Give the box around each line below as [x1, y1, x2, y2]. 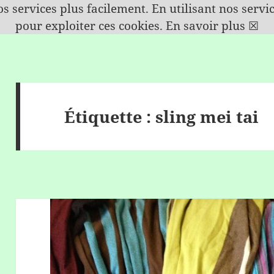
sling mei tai [155, 105, 259, 128]
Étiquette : [64, 105, 156, 128]
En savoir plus [166, 18, 245, 34]
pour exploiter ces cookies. [15, 18, 166, 34]
